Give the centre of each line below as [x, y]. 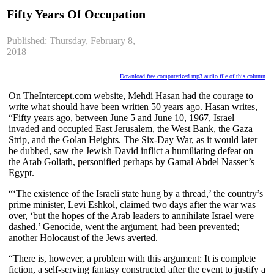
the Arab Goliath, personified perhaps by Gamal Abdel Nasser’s [131, 161]
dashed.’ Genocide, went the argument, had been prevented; [124, 226]
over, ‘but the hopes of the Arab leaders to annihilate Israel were [131, 215]
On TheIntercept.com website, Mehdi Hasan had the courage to [131, 95]
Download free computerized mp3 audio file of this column [193, 76]
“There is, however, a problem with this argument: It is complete [132, 258]
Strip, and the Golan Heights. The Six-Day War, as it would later [133, 139]
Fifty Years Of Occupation [76, 14]
